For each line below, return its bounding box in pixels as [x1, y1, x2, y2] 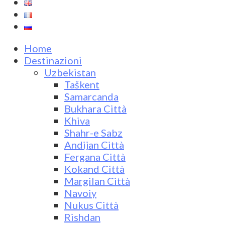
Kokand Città [64, 163, 125, 175]
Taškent [64, 78, 99, 91]
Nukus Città [64, 199, 119, 211]
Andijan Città [64, 139, 124, 151]
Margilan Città [64, 175, 130, 187]
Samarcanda [64, 90, 119, 103]
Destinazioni [24, 54, 82, 67]
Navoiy [64, 187, 96, 199]
